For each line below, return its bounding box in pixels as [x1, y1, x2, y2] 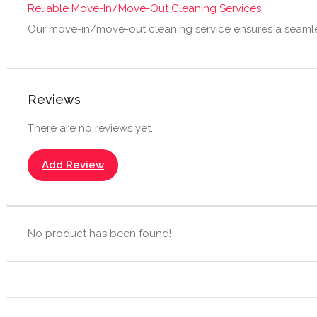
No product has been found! [28, 226, 171, 240]
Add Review [42, 158, 104, 171]
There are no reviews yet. [28, 121, 153, 134]
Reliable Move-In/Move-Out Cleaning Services [28, 1, 261, 15]
